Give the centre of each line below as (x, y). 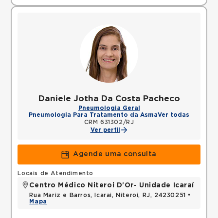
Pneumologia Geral (109, 108)
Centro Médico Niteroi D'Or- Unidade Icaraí (112, 185)
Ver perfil (105, 130)
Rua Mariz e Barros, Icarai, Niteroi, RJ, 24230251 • (110, 195)
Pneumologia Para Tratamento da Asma (93, 115)
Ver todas (173, 115)
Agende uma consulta (115, 154)
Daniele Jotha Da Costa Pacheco (109, 99)
